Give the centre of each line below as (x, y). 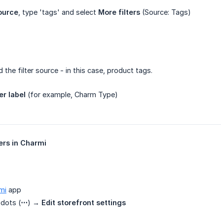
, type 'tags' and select (58, 12)
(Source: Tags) (166, 12)
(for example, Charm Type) (72, 95)
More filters (119, 12)
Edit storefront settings (84, 203)
